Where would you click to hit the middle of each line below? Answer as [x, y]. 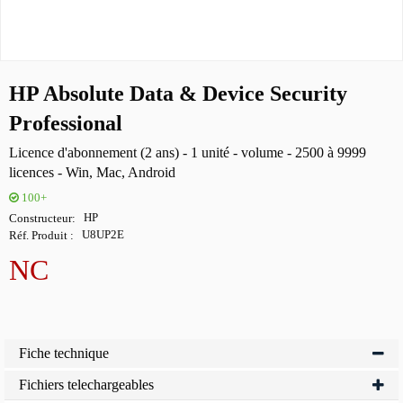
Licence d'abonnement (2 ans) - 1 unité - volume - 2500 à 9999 [188, 152]
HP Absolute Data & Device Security [178, 94]
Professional [66, 123]
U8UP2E [103, 234]
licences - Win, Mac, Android [92, 172]
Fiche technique [64, 353]
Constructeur [40, 218]
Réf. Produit [40, 235]
